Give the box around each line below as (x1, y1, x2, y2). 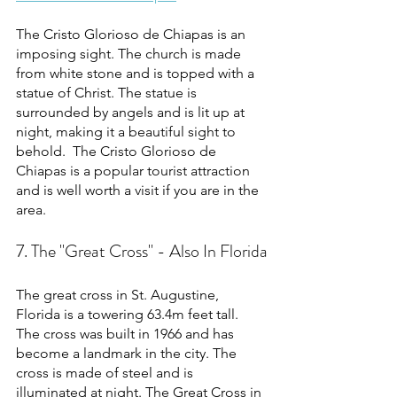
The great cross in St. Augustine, (16, 285, 222, 303)
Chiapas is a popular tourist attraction (16, 161, 253, 179)
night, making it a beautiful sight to (16, 122, 239, 140)
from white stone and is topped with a (16, 64, 258, 82)
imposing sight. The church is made (16, 44, 245, 62)
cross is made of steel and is (16, 363, 197, 381)
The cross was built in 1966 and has (16, 324, 237, 342)
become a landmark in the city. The (16, 344, 240, 362)
